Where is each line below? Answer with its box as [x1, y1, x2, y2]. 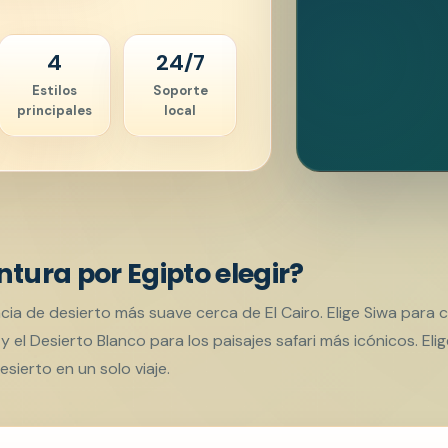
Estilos [32, 81, 78, 99]
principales [17, 101, 93, 119]
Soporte [152, 81, 208, 99]
